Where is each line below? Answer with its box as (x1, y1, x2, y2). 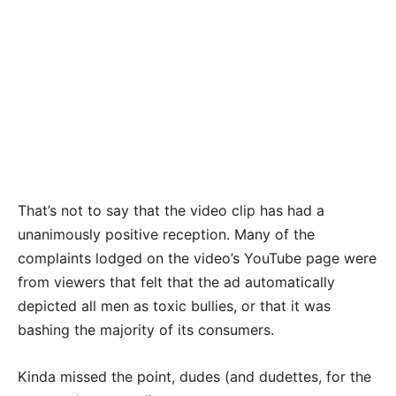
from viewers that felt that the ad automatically (18, 273, 335, 292)
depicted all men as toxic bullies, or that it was (18, 297, 331, 316)
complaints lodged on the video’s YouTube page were (18, 249, 377, 268)
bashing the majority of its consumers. (18, 321, 274, 339)
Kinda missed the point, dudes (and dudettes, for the (18, 368, 371, 386)
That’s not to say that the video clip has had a (18, 202, 324, 220)
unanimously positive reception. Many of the (18, 225, 315, 244)
